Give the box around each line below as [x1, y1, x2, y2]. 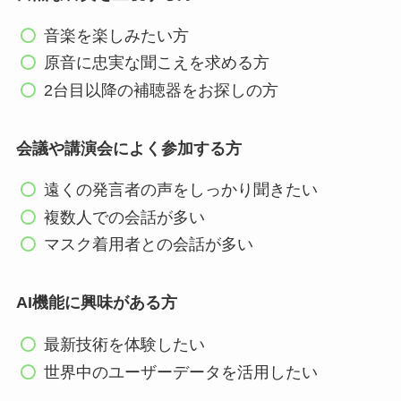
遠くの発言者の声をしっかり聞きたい [44, 181, 319, 200]
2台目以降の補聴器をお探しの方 [44, 81, 279, 99]
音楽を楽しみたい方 [44, 26, 190, 45]
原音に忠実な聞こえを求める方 [44, 54, 270, 73]
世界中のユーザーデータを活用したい [44, 363, 319, 381]
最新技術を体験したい [44, 336, 206, 354]
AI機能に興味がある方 [15, 294, 177, 312]
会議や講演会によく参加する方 [15, 139, 242, 158]
